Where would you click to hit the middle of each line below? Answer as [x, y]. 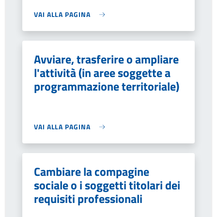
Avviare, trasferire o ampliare [106, 59]
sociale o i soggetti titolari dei [107, 185]
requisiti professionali [88, 199]
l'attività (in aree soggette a [102, 73]
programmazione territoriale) [107, 86]
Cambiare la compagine [92, 171]
